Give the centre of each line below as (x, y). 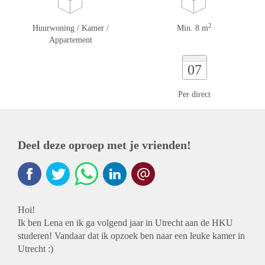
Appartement (71, 40)
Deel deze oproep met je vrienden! (104, 145)
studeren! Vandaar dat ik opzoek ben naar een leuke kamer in (131, 236)
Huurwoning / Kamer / (71, 28)
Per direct (194, 94)
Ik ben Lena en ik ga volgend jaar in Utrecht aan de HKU (125, 223)
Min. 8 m (193, 28)
